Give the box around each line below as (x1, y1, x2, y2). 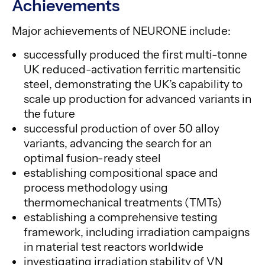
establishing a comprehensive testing (24, 211, 218, 224)
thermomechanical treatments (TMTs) (24, 196, 222, 209)
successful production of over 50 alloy (24, 122, 219, 135)
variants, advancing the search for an (24, 137, 212, 150)
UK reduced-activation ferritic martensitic (24, 63, 241, 76)
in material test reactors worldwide (24, 240, 203, 254)
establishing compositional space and (24, 166, 218, 180)
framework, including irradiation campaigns (24, 225, 250, 239)
